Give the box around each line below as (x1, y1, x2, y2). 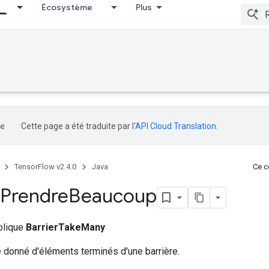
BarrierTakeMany (26, 221, 105, 233)
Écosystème (41, 2, 92, 13)
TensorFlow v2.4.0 (14, 162, 76, 171)
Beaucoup (68, 184, 157, 208)
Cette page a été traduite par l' (21, 121, 135, 131)
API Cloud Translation (135, 121, 216, 131)
